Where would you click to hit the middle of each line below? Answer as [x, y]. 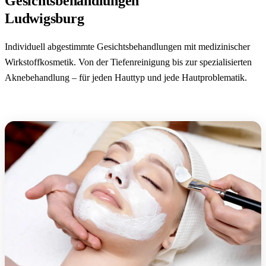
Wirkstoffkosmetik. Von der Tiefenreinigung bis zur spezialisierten [128, 62]
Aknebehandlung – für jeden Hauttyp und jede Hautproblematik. [126, 77]
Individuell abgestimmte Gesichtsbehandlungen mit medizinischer [127, 46]
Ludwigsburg [45, 18]
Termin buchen [33, 107]
